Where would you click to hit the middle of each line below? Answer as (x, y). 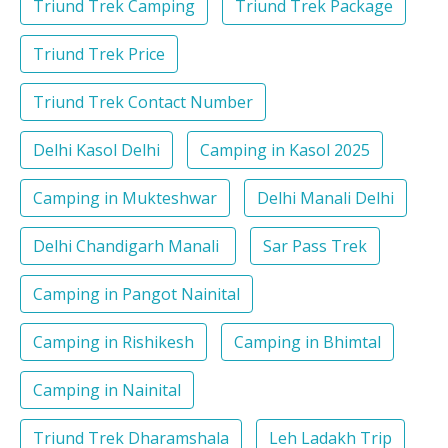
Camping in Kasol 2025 (285, 150)
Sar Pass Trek (315, 246)
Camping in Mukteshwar (125, 198)
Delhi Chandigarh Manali (128, 246)
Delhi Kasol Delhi (96, 150)
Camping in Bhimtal (307, 342)
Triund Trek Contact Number (143, 102)
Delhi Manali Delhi (325, 198)
